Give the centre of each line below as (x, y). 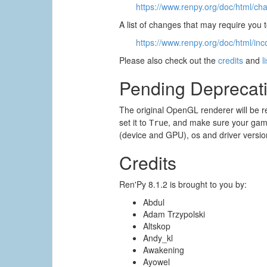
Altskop (157, 226)
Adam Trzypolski (174, 214)
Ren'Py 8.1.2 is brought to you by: (183, 184)
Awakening (164, 250)
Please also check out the (169, 60)
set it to (134, 122)
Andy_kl (158, 238)
